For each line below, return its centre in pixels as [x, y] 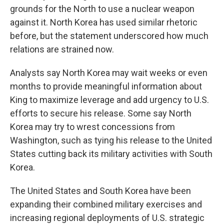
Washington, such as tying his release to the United [111, 140]
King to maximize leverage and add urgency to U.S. [109, 100]
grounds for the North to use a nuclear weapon [102, 9]
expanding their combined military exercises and [106, 204]
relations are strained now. [62, 49]
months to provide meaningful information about [106, 86]
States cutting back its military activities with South [111, 154]
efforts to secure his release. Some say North [101, 113]
